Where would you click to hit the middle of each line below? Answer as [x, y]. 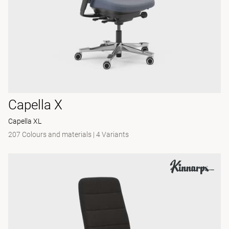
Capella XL [25, 121]
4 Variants [112, 134]
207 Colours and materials [50, 134]
